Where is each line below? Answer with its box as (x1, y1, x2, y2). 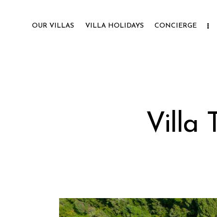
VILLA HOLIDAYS (85, 22, 144, 30)
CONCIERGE (154, 22, 197, 30)
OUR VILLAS (32, 22, 75, 30)
